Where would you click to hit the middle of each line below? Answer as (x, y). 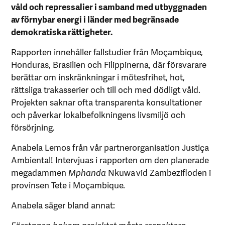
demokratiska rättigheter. (62, 31)
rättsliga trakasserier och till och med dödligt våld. (106, 89)
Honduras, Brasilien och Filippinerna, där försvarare (109, 64)
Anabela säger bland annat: (63, 205)
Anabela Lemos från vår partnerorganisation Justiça (110, 147)
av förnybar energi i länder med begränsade (95, 19)
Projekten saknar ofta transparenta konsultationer (107, 102)
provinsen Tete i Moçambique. (68, 185)
